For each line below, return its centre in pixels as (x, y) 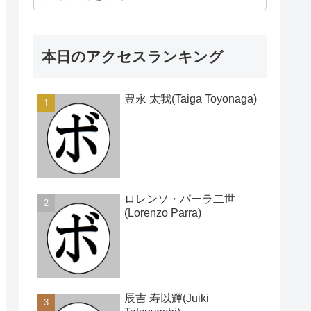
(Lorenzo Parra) (163, 212)
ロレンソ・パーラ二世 (180, 199)
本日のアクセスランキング (133, 57)
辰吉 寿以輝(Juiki (167, 298)
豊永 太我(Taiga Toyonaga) (191, 99)
